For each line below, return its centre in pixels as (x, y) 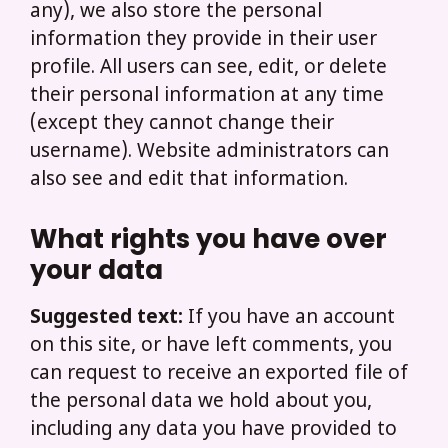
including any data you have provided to (213, 430)
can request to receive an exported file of (219, 374)
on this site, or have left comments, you (211, 346)
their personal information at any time (207, 97)
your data (96, 269)
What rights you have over (208, 238)
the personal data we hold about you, (201, 402)
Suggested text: (109, 318)
